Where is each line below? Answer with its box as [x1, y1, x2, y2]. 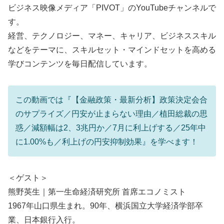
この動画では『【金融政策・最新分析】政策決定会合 [15, 95, 207, 104]
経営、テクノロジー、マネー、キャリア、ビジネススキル [8, 31, 216, 40]
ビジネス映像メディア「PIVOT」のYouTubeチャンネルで [8, 3, 216, 12]
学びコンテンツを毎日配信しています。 [8, 59, 152, 68]
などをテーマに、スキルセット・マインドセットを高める [8, 45, 216, 54]
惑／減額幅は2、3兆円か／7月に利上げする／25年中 [15, 123, 206, 132]
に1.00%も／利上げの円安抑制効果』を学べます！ [15, 137, 198, 146]
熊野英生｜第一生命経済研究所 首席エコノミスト [8, 187, 186, 196]
